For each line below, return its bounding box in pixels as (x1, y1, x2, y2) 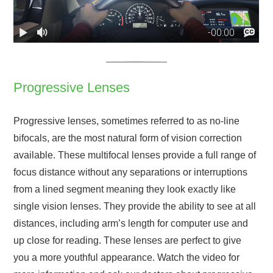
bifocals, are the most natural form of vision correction (13, 132, 243, 143)
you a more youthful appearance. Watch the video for (13, 252, 240, 263)
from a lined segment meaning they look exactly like (13, 183, 236, 194)
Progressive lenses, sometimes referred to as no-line (13, 115, 240, 126)
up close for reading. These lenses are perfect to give (13, 235, 242, 246)
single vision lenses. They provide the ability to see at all (13, 200, 257, 211)
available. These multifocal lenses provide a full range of (13, 149, 257, 160)
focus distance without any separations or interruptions (13, 166, 248, 177)
